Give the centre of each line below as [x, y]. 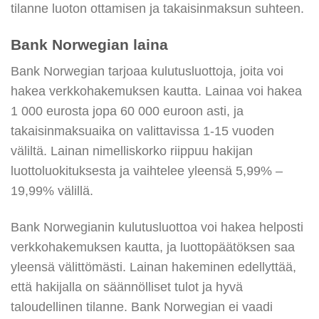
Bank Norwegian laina [89, 44]
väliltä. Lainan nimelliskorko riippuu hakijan [132, 151]
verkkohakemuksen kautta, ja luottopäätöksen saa [153, 247]
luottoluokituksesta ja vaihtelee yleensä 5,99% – [147, 171]
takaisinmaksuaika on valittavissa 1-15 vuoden [142, 131]
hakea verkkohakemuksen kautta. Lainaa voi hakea [156, 91]
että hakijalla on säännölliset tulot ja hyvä [127, 287]
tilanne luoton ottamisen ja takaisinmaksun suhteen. [157, 9]
